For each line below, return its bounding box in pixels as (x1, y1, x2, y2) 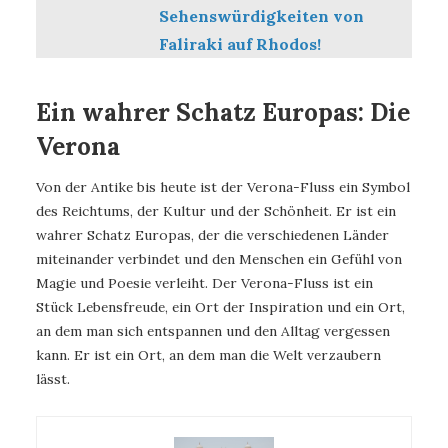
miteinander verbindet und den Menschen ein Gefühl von (36, 250, 402, 269)
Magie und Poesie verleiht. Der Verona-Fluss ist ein (36, 274, 373, 293)
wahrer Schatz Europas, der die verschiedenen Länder (36, 226, 389, 245)
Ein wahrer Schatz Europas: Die (36, 95, 410, 128)
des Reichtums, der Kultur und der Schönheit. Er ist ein (36, 202, 396, 221)
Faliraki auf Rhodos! (158, 33, 321, 54)
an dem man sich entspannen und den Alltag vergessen (36, 322, 390, 341)
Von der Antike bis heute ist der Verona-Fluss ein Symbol (36, 178, 410, 197)
